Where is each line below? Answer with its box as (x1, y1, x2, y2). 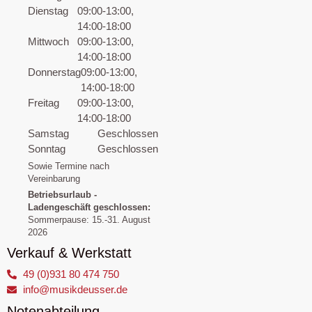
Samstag (28, 127, 69, 140)
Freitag (28, 97, 59, 109)
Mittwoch (28, 36, 69, 48)
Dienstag (28, 5, 68, 17)
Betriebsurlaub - (28, 190, 97, 201)
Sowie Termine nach (28, 162, 109, 172)
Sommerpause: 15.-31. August (28, 215, 150, 226)
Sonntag (28, 143, 65, 155)
